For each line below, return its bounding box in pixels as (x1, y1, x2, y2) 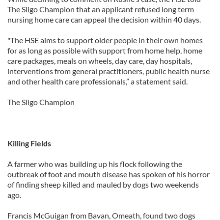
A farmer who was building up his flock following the (7, 159, 182, 168)
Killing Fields (7, 138, 51, 148)
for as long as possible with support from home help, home (7, 46, 202, 55)
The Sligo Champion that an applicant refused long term (7, 4, 194, 14)
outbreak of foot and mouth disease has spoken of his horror (7, 169, 210, 179)
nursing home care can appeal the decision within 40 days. (7, 15, 201, 24)
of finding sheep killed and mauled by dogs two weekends (7, 180, 199, 189)
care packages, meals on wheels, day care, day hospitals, (7, 56, 192, 65)
